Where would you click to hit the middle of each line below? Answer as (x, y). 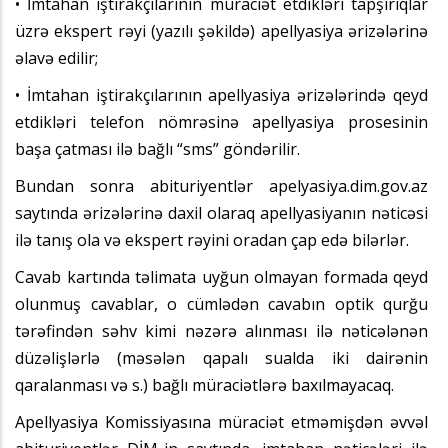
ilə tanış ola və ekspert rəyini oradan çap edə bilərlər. (212, 239)
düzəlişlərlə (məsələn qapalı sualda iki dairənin (221, 357)
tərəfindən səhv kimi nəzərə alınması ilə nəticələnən (221, 330)
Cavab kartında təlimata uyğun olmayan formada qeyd (221, 276)
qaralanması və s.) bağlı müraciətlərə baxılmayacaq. (204, 384)
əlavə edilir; (56, 57)
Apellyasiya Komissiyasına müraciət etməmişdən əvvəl (221, 421)
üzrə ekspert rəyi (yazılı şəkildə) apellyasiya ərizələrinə (221, 30)
